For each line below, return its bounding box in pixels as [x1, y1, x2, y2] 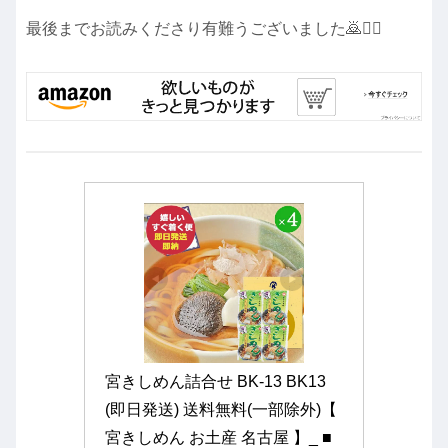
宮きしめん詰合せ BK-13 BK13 [105, 372, 326, 390]
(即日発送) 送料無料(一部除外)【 [105, 400, 337, 418]
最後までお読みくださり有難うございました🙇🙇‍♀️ [26, 20, 382, 38]
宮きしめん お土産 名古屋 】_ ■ [105, 428, 332, 446]
